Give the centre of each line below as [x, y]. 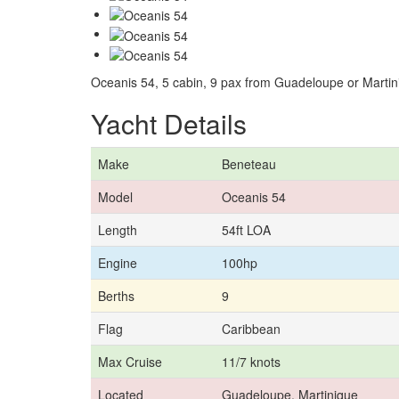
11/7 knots [251, 361]
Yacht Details [169, 123]
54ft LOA [246, 229]
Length [118, 229]
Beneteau [249, 163]
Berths [116, 295]
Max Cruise [130, 361]
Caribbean [251, 328]
